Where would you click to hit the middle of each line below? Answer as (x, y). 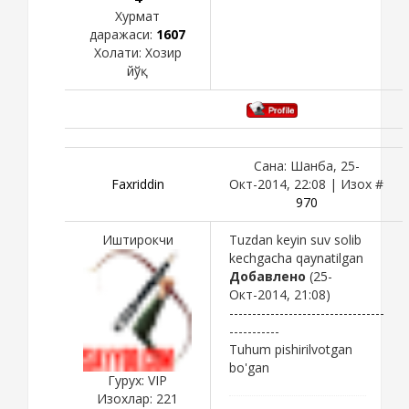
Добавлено (267, 276)
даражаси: (123, 35)
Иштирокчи (137, 239)
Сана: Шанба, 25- (306, 165)
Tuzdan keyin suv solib (295, 239)
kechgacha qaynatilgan (296, 257)
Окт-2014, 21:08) (280, 294)
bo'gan (249, 367)
